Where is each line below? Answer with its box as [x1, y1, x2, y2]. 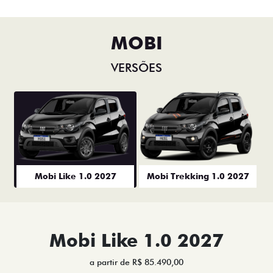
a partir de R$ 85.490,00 [90, 257, 183, 268]
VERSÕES [111, 60, 162, 76]
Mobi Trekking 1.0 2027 [146, 171, 249, 182]
